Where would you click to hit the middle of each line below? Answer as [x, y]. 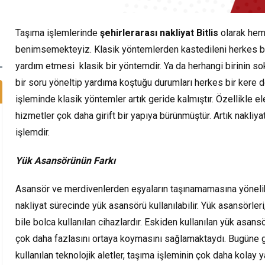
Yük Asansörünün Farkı [65, 160]
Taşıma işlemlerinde [56, 33]
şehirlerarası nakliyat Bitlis [159, 33]
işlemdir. [33, 132]
